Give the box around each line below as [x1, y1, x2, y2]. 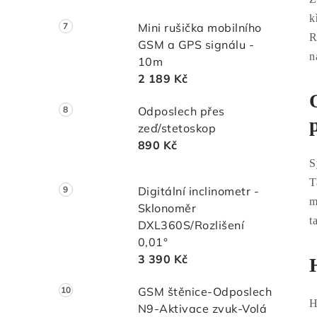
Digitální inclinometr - [137, 184, 260, 199]
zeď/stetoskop [137, 120, 217, 135]
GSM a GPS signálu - [137, 37, 255, 52]
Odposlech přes [137, 103, 225, 118]
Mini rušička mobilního [137, 20, 262, 35]
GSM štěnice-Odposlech [137, 284, 272, 299]
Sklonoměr [137, 201, 197, 216]
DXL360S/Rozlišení [137, 218, 245, 233]
